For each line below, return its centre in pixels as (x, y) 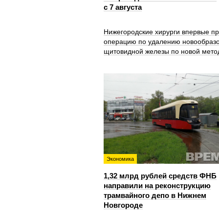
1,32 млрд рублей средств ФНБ (160, 176)
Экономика (120, 159)
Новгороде (123, 205)
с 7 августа (123, 7)
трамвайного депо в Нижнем (155, 195)
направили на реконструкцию (157, 186)
